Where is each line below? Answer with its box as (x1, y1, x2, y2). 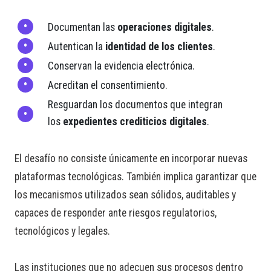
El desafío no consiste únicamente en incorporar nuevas (15, 152, 247, 165)
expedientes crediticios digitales (63, 116, 207, 128)
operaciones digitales (117, 21, 212, 34)
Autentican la (48, 41, 105, 53)
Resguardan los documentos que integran (48, 99, 223, 111)
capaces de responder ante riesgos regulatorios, (15, 207, 217, 220)
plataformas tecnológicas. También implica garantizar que (15, 171, 256, 183)
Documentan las (48, 21, 117, 34)
